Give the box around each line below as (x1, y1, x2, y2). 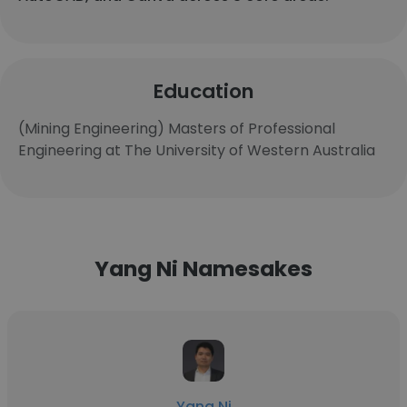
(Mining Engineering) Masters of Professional (18, 118, 335, 139)
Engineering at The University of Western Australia (18, 140, 375, 161)
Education (153, 77, 254, 105)
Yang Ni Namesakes (94, 253, 313, 283)
